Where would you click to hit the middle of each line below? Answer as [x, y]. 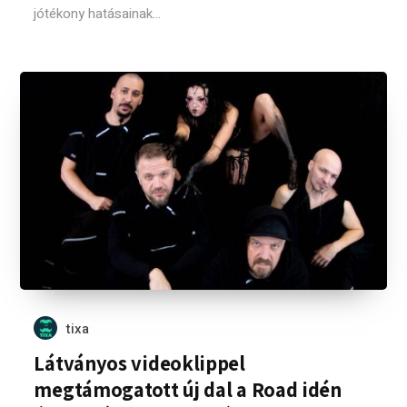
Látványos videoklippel [139, 363]
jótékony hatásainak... [98, 14]
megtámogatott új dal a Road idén [188, 390]
